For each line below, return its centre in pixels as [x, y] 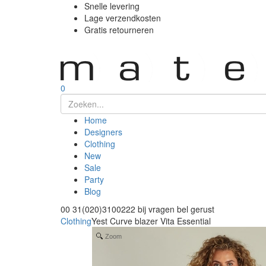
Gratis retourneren [119, 30]
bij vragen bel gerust [176, 209]
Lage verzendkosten [123, 18]
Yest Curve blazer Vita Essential [151, 221]
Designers [103, 132]
